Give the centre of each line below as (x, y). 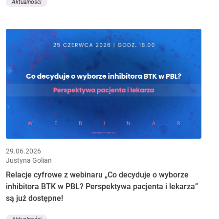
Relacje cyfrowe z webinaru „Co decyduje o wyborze (97, 175)
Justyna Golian (29, 160)
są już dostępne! (34, 198)
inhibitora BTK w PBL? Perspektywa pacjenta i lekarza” (102, 186)
